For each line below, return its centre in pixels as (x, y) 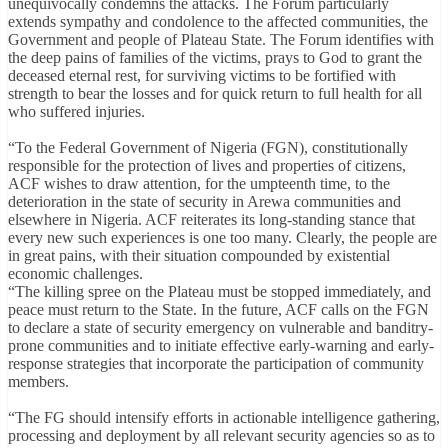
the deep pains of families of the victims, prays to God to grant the (215, 58)
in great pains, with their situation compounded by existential (199, 256)
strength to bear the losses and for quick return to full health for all (215, 94)
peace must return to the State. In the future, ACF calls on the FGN (218, 310)
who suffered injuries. (76, 112)
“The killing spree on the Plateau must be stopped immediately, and (219, 292)
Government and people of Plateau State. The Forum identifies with (221, 40)
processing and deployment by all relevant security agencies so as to (221, 436)
